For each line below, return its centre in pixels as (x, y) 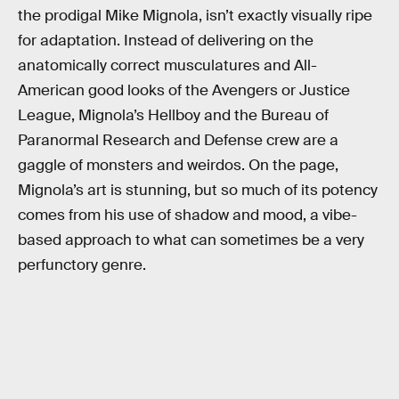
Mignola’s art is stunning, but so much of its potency (198, 190)
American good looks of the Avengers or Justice (184, 90)
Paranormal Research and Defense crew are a (178, 140)
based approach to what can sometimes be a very (191, 240)
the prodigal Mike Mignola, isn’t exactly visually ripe (195, 15)
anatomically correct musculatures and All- (167, 65)
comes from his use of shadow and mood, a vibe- (187, 215)
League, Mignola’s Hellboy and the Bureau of (173, 115)
